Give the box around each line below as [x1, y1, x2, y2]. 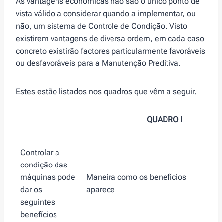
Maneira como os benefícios [86, 172, 186, 182]
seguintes [20, 197, 55, 207]
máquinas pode [20, 172, 75, 182]
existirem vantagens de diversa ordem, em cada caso [16, 33, 204, 43]
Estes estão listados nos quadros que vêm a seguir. [16, 86, 197, 96]
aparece [86, 184, 115, 194]
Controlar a [20, 147, 59, 157]
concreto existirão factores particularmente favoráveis [16, 46, 205, 55]
